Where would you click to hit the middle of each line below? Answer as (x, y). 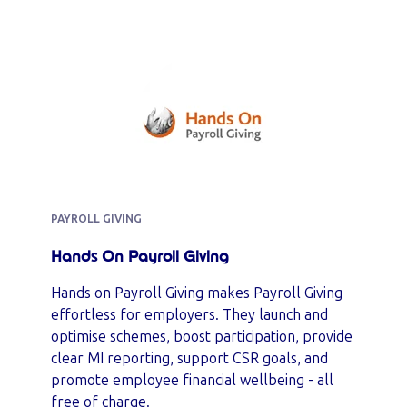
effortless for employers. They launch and (189, 315)
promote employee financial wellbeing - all (192, 380)
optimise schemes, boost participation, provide (202, 337)
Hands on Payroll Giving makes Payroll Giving (197, 293)
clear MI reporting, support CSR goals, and (189, 358)
